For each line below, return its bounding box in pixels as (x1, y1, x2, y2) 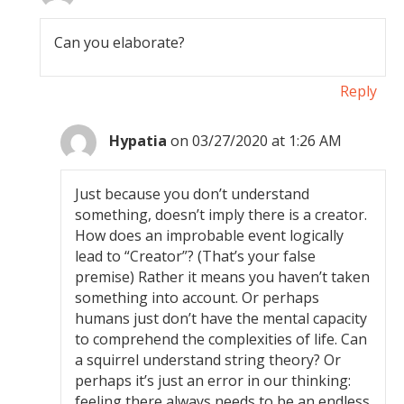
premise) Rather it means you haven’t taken (75, 267, 371, 287)
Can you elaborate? (54, 32, 186, 52)
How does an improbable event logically (75, 225, 344, 245)
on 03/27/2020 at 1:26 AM (170, 131, 343, 151)
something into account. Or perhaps (75, 288, 320, 308)
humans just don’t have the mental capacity (75, 308, 368, 328)
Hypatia (109, 131, 168, 151)
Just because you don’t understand (75, 184, 310, 204)
